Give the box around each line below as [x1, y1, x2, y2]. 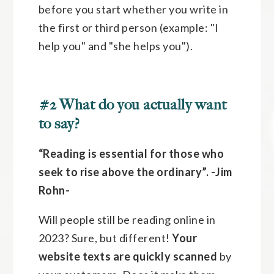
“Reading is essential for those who [38, 146, 224, 160]
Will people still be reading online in [38, 212, 216, 226]
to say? [38, 114, 80, 133]
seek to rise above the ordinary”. [38, 165, 211, 179]
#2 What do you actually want [38, 95, 227, 114]
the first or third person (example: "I [38, 20, 219, 34]
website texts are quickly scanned [38, 249, 218, 263]
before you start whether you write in [38, 2, 229, 16]
